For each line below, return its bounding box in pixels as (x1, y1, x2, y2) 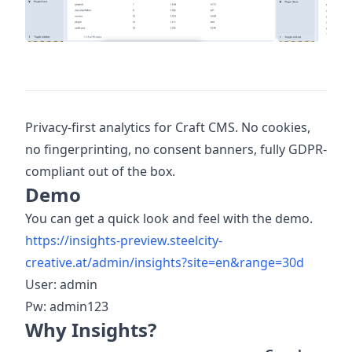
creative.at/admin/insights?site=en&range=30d (25, 254, 304, 272)
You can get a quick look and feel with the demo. (25, 210, 313, 228)
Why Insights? (25, 317, 156, 343)
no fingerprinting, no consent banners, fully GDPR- (25, 141, 327, 159)
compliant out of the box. (25, 163, 175, 181)
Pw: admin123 (25, 298, 108, 316)
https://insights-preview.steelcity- (25, 232, 222, 250)
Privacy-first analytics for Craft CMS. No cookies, (25, 119, 310, 137)
